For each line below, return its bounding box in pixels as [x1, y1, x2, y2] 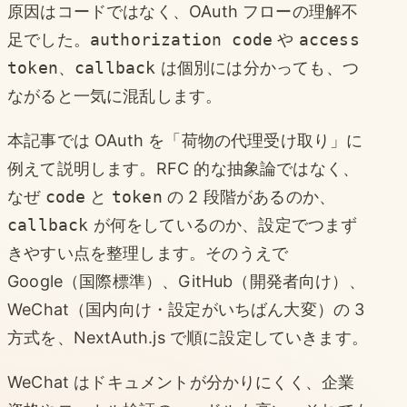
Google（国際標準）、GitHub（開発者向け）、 [7, 271, 365, 291]
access [298, 29, 360, 49]
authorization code [89, 29, 273, 49]
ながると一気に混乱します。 [7, 85, 223, 105]
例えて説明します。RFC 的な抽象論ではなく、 [7, 158, 360, 178]
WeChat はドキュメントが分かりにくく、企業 [7, 372, 355, 392]
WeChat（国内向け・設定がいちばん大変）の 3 [7, 299, 365, 319]
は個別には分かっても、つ [155, 57, 359, 77]
